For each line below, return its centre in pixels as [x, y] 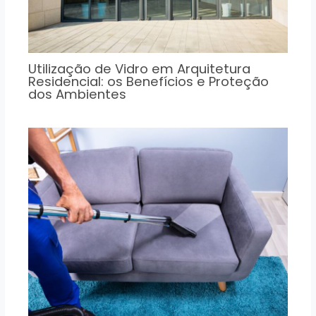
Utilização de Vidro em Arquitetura [140, 68]
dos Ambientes [78, 94]
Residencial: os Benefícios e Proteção [149, 81]
